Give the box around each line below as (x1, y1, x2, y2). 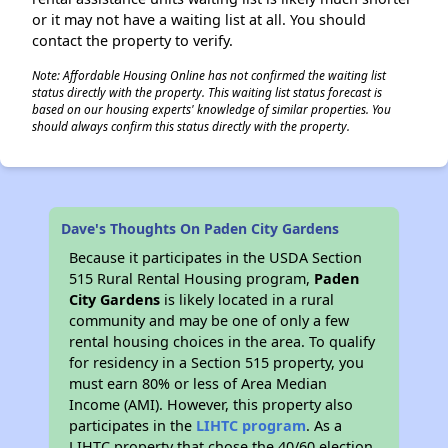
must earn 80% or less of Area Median (69, 374, 328, 393)
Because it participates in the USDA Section (69, 248, 363, 267)
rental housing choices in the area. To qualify (69, 332, 376, 351)
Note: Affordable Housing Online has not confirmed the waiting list (32, 67, 386, 83)
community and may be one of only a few (69, 311, 350, 330)
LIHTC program (196, 416, 307, 435)
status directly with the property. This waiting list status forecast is (32, 84, 382, 100)
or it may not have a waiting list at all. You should (32, 10, 366, 29)
